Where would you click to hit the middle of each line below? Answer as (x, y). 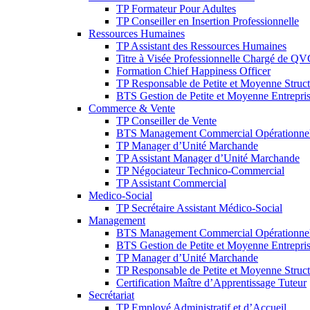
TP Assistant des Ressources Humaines (201, 46)
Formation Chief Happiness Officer (193, 71)
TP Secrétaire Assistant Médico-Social (199, 208)
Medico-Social (120, 195)
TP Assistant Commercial (171, 183)
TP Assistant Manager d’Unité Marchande (208, 158)
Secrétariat (111, 295)
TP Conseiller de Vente (166, 121)
